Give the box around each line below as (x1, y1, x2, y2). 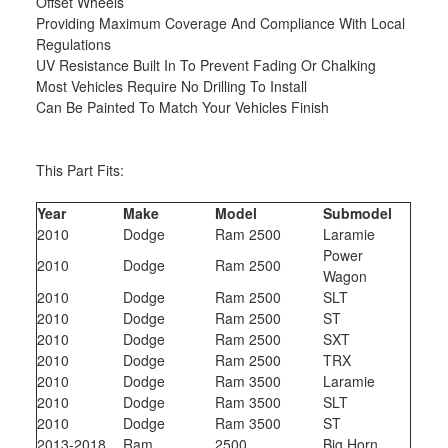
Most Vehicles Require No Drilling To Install (36, 76, 308, 97)
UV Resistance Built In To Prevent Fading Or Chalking (36, 55, 377, 76)
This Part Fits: (36, 160, 125, 181)
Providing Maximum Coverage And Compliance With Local (36, 13, 406, 34)
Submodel (323, 203, 393, 224)
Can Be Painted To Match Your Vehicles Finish (36, 97, 330, 118)
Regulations (36, 34, 112, 55)
